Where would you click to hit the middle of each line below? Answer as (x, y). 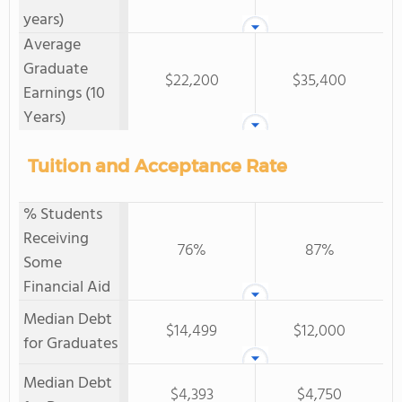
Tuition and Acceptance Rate (157, 166)
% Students (63, 215)
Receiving (56, 239)
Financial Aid (67, 288)
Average (52, 45)
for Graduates (70, 344)
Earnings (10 (64, 94)
